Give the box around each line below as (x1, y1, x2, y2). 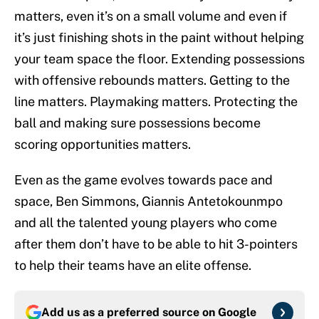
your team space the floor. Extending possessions (14, 51, 305, 67)
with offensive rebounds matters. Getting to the (14, 73, 290, 88)
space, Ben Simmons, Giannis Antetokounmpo (14, 194, 283, 209)
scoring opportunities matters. (14, 137, 191, 152)
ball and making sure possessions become (14, 115, 261, 131)
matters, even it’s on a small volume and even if (14, 9, 287, 24)
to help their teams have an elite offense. (14, 258, 251, 273)
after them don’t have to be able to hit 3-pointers (14, 236, 298, 252)
